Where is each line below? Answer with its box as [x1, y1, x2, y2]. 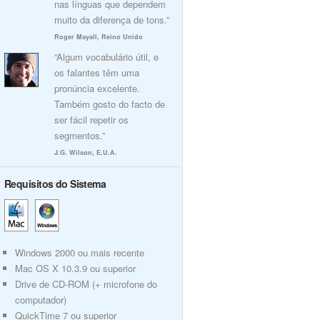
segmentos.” [54, 129, 105, 142]
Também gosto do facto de [54, 97, 165, 111]
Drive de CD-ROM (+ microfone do [15, 277, 157, 291]
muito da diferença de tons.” [54, 13, 169, 26]
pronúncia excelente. [54, 81, 140, 95]
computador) [15, 293, 66, 306]
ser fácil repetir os [54, 113, 129, 126]
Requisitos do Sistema [4, 176, 106, 191]
